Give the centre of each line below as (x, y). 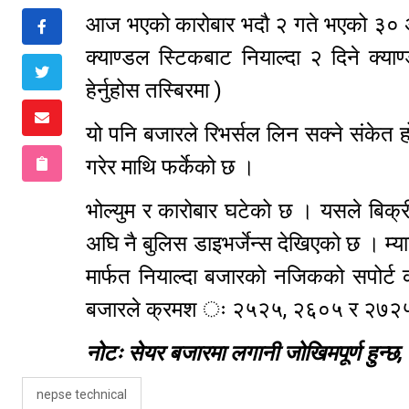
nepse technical (82, 395)
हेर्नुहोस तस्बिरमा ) (159, 91)
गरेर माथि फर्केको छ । (176, 168)
